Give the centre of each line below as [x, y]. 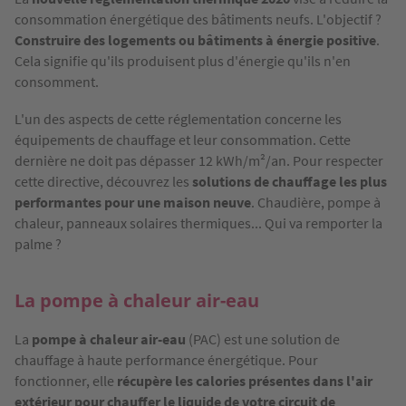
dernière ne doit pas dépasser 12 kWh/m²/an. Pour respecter [199, 160]
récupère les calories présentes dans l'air [245, 380]
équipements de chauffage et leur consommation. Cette [183, 139]
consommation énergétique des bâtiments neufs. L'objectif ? [198, 19]
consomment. [57, 81]
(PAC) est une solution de [263, 338]
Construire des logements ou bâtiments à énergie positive [195, 39]
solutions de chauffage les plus [290, 181]
